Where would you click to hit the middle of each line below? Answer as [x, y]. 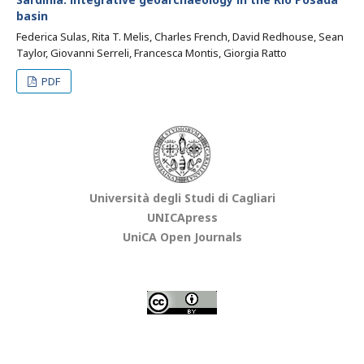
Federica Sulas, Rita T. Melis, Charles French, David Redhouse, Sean [180, 37]
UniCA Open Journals [182, 237]
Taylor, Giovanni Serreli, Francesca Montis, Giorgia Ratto [152, 53]
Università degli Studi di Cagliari [182, 198]
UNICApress [182, 217]
